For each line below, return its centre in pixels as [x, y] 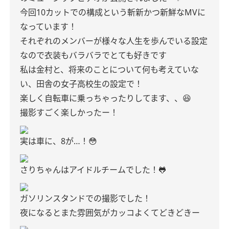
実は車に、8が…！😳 [59, 141]
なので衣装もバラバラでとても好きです [93, 55]
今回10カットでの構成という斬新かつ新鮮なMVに [113, 12]
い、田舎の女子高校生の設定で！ [81, 84]
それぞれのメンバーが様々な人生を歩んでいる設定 [114, 41]
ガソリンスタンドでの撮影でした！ [85, 198]
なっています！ [48, 27]
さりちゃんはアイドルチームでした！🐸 [93, 170]
